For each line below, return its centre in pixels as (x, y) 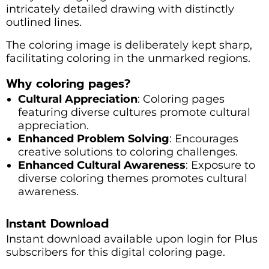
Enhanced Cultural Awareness (102, 165)
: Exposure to (220, 165)
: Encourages (204, 138)
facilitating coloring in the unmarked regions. (128, 58)
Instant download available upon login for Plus (132, 239)
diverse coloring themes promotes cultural (133, 178)
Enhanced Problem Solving (94, 138)
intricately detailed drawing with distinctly (120, 9)
